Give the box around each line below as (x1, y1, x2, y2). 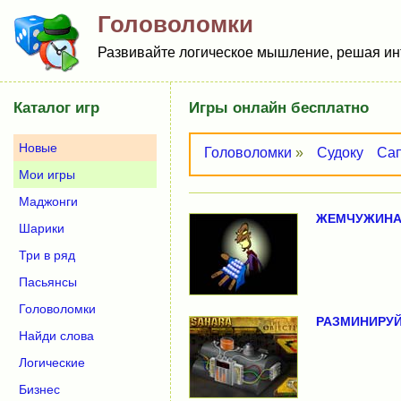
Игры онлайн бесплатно (189, 99, 369, 116)
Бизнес (19, 382, 60, 397)
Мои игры (19, 167, 75, 182)
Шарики (19, 221, 64, 235)
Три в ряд (19, 248, 75, 262)
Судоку (317, 145, 364, 160)
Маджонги (19, 194, 78, 209)
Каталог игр (13, 99, 99, 116)
